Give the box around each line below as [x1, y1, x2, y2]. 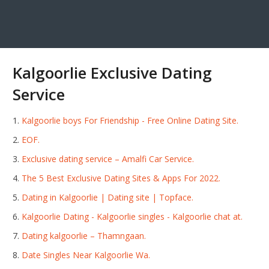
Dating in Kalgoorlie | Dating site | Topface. [22, 192, 194, 204]
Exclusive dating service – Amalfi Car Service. [22, 153, 195, 165]
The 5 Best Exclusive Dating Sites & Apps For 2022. [22, 172, 221, 184]
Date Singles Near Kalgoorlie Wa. [22, 249, 151, 261]
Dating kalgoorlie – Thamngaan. [22, 230, 147, 242]
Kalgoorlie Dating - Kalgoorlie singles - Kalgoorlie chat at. [22, 211, 243, 223]
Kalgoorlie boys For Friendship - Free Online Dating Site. [22, 115, 239, 127]
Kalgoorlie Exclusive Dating [13, 62, 213, 84]
